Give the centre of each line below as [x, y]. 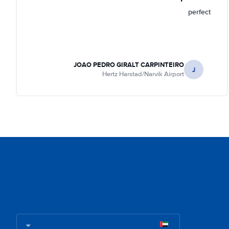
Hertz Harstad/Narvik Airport [143, 74]
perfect [200, 12]
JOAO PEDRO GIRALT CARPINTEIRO [129, 65]
